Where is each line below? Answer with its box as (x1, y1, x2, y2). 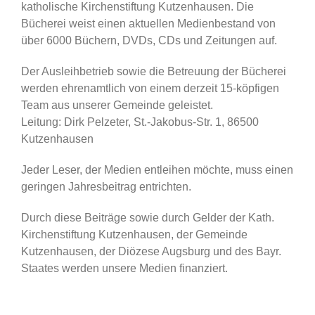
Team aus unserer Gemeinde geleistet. (21, 98, 216, 111)
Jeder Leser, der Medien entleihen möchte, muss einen (21, 163, 293, 176)
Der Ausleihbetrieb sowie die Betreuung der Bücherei (21, 65, 286, 77)
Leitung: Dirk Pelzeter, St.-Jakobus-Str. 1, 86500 (21, 115, 259, 128)
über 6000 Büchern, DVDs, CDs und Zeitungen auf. (21, 34, 277, 46)
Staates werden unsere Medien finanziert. (21, 262, 228, 274)
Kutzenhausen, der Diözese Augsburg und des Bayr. (21, 245, 281, 257)
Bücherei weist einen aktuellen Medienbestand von (21, 17, 276, 30)
